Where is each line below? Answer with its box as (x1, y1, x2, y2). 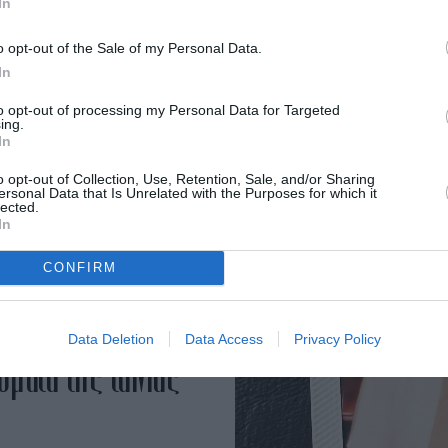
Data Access (184, 330, 263, 347)
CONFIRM (42, 260, 117, 275)
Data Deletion (67, 330, 154, 347)
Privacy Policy (293, 330, 381, 347)
